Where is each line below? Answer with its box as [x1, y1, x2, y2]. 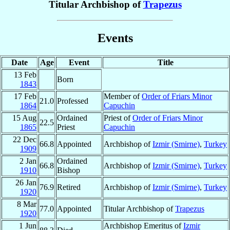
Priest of [104, 113, 132, 122]
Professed [57, 96, 88, 105]
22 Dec [13, 135, 36, 144]
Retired [57, 182, 81, 191]
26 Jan [15, 178, 36, 187]
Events [97, 31, 133, 45]
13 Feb [14, 70, 36, 79]
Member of [104, 91, 142, 101]
